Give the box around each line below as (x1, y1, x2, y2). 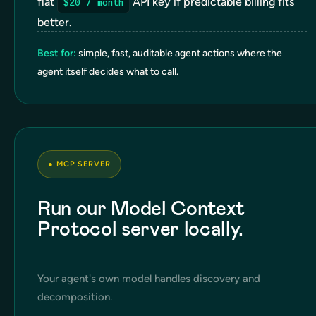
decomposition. (37, 290, 112, 303)
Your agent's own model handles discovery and (37, 272, 260, 285)
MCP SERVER (56, 159, 111, 169)
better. (37, 15, 72, 29)
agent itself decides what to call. (37, 65, 178, 78)
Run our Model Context (37, 195, 245, 221)
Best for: (37, 47, 78, 59)
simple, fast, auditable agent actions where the (78, 47, 282, 59)
